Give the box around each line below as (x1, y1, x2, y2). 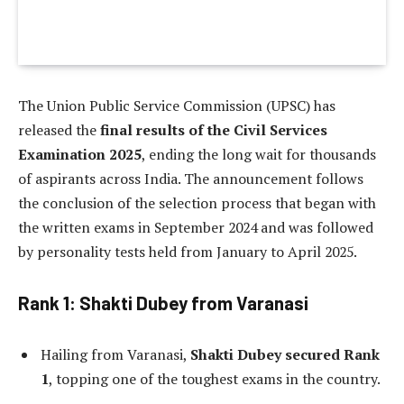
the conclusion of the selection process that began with (18, 193, 376, 214)
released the (18, 120, 100, 141)
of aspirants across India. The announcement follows (18, 169, 363, 189)
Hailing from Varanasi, (41, 344, 190, 364)
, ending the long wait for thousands (142, 144, 376, 165)
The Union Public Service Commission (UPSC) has (18, 96, 335, 116)
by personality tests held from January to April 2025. (18, 242, 357, 262)
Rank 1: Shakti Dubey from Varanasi (18, 292, 308, 315)
